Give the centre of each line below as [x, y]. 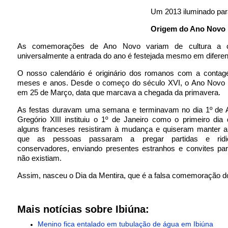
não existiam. [39, 158]
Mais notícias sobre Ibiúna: [83, 209]
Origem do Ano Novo [188, 29]
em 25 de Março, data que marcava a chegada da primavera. [119, 92]
